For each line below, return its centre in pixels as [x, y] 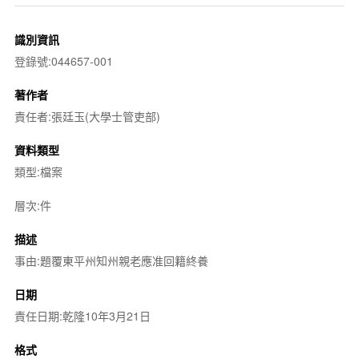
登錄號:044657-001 [63, 61]
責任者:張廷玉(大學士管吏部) [87, 116]
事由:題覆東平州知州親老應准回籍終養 [111, 260]
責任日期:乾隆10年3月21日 [82, 315]
